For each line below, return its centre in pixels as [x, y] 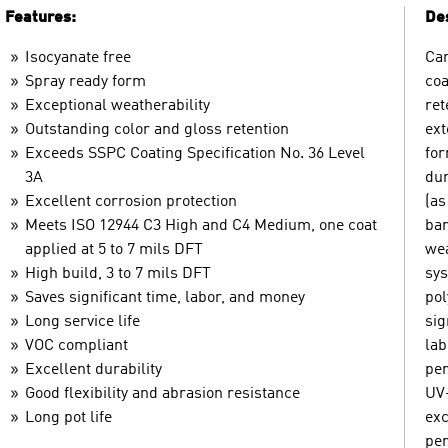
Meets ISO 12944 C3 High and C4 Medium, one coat [201, 225]
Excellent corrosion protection [131, 201]
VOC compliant [76, 345]
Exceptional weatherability [117, 105]
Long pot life [68, 417]
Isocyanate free [78, 57]
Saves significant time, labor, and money [165, 297]
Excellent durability [93, 369]
